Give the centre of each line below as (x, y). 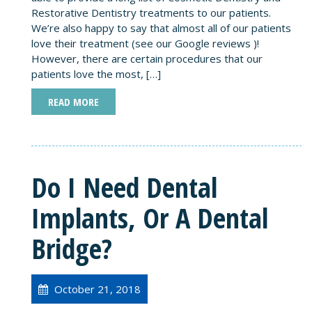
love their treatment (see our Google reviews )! (145, 43)
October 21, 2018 (96, 289)
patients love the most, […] (96, 73)
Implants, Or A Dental (150, 217)
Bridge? (72, 248)
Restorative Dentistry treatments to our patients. (151, 12)
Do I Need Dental (124, 187)
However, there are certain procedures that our (147, 58)
